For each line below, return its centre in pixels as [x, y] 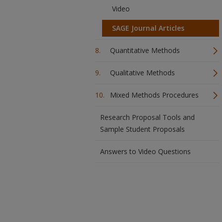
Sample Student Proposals [142, 129]
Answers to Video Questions [145, 151]
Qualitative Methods [142, 73]
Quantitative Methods [145, 50]
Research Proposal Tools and [147, 117]
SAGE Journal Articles [148, 28]
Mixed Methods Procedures [154, 95]
